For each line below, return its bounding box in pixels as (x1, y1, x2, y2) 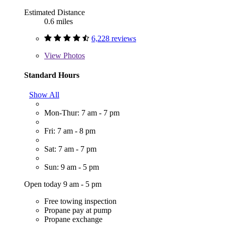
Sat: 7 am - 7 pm (44, 145, 96, 154)
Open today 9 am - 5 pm (24, 180, 101, 189)
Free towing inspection (44, 197, 117, 206)
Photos (61, 51, 85, 60)
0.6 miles (44, 17, 73, 26)
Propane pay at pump (44, 206, 111, 215)
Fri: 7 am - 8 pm (44, 127, 95, 136)
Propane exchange (44, 215, 102, 224)
